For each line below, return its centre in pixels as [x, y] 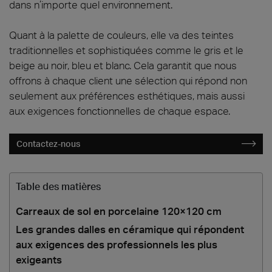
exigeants [39, 260]
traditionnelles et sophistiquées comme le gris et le [126, 50]
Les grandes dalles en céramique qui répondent [130, 229]
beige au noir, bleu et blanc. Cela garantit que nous [123, 65]
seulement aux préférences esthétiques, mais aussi [127, 96]
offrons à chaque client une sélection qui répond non [128, 80]
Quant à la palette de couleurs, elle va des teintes [121, 35]
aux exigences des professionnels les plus [117, 244]
